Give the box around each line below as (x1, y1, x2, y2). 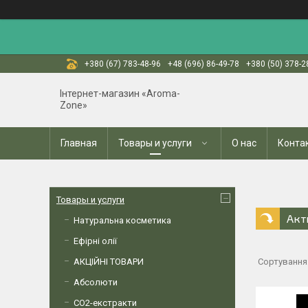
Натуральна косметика (74, 215, 171, 225)
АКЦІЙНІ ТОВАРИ (74, 256, 144, 267)
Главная (60, 137, 97, 148)
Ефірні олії (74, 236, 117, 246)
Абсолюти (74, 277, 118, 287)
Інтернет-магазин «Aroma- (60, 88, 180, 99)
